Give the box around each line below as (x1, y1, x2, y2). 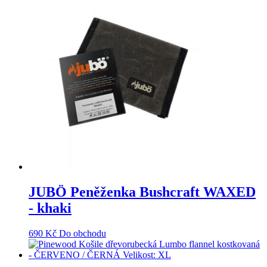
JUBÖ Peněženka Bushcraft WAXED (29, 184, 256, 200)
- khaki (29, 200, 72, 216)
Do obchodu (59, 228, 106, 238)
